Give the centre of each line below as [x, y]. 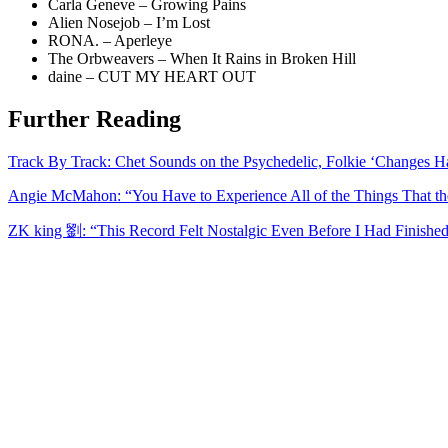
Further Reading [94, 119]
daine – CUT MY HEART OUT [152, 77]
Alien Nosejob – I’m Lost [129, 23]
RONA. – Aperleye [110, 41]
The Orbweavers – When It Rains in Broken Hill [202, 59]
